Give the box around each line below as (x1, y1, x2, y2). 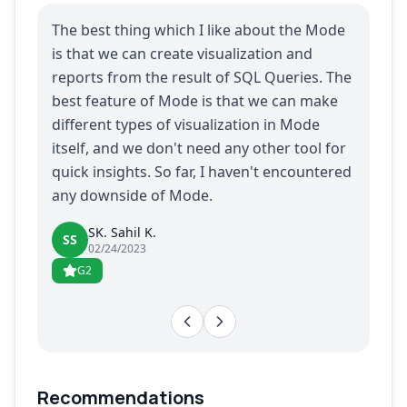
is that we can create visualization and (52, 44, 313, 64)
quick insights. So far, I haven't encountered (52, 162, 352, 182)
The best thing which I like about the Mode (52, 20, 345, 40)
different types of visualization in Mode (52, 114, 320, 134)
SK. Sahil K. (88, 223, 156, 241)
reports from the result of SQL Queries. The (52, 67, 352, 87)
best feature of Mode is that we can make (52, 91, 338, 111)
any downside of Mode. (52, 185, 213, 205)
